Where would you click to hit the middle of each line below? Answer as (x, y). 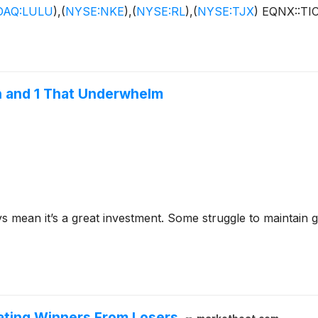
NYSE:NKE (95, 12)
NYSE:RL (161, 12)
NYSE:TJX (226, 12)
